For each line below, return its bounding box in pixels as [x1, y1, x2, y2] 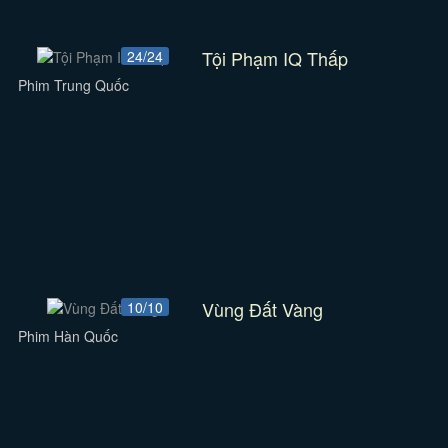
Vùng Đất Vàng [202, 296, 324, 322]
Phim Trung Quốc [17, 75, 129, 95]
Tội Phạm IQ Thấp [202, 45, 349, 71]
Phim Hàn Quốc [17, 326, 118, 346]
